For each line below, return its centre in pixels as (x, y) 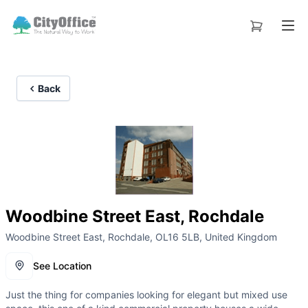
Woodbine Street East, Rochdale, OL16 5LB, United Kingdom (141, 237)
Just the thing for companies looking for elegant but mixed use (146, 295)
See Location (62, 266)
